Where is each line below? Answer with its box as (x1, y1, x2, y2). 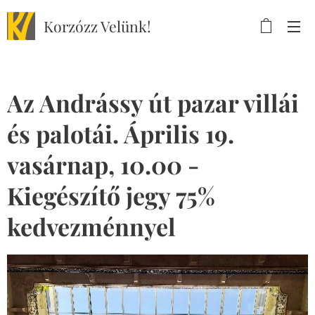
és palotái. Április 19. (7, 117, 234, 150)
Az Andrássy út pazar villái (7, 86, 299, 119)
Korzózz (44, 16, 101, 36)
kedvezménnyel (7, 210, 176, 243)
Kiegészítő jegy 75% (7, 179, 215, 212)
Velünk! (101, 16, 151, 36)
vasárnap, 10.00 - (7, 148, 199, 181)
